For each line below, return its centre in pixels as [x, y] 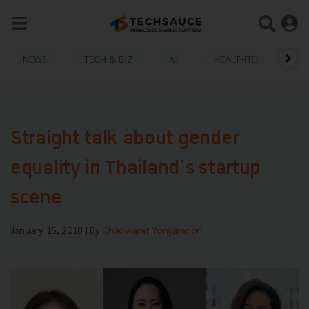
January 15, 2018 [48, 230]
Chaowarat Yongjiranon [152, 230]
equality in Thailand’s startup [136, 169]
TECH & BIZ [108, 58]
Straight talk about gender [124, 140]
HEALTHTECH [241, 58]
